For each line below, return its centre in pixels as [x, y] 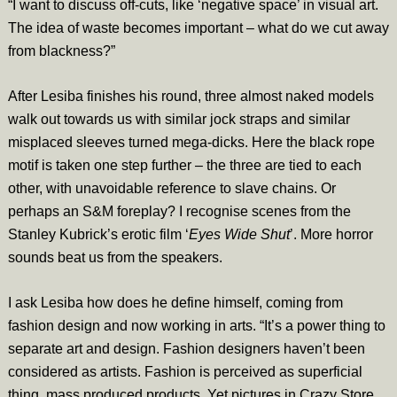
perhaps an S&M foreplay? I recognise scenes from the [179, 211]
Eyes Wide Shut [239, 234]
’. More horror [331, 234]
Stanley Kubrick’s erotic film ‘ [98, 234]
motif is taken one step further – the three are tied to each [184, 165]
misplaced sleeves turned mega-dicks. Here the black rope [191, 142]
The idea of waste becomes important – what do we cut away [198, 27]
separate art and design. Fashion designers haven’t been [186, 348]
